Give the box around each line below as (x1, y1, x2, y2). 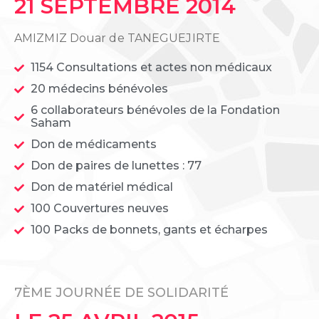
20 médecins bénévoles (30, 82, 168, 96)
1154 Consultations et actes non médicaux (30, 61, 272, 75)
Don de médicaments (30, 137, 157, 152)
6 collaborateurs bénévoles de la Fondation (30, 103, 280, 117)
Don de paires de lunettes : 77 (30, 159, 202, 173)
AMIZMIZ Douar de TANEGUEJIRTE (14, 31, 220, 46)
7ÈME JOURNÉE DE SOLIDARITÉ (14, 285, 229, 301)
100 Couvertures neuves (30, 202, 172, 216)
